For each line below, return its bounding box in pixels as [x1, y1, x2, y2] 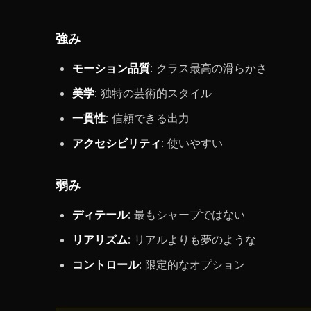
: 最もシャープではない [128, 208, 245, 221]
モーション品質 [72, 61, 150, 75]
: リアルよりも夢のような [128, 233, 256, 246]
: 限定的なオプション [139, 258, 245, 271]
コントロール [72, 258, 139, 271]
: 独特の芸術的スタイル [94, 86, 212, 100]
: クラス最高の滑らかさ [150, 61, 267, 75]
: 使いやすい [161, 136, 223, 150]
